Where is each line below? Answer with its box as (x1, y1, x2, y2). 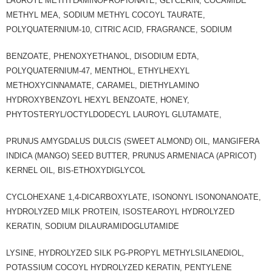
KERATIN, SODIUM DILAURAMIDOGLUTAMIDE (6, 222, 182, 231)
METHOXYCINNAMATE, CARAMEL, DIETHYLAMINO (6, 81, 199, 90)
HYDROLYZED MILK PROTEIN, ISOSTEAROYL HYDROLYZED (6, 207, 234, 217)
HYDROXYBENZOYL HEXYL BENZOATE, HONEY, (6, 95, 189, 105)
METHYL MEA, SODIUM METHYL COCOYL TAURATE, (6, 10, 205, 20)
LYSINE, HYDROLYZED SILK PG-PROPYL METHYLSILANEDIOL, (6, 248, 244, 258)
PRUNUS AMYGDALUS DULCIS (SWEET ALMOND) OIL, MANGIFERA (6, 137, 259, 146)
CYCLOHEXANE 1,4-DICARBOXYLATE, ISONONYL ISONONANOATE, (6, 192, 261, 202)
